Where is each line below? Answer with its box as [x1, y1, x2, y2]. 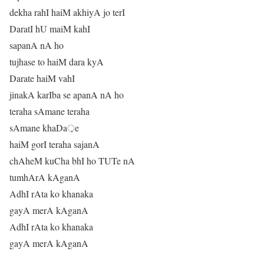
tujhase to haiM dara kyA [9, 55, 104, 68]
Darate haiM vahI [9, 72, 75, 85]
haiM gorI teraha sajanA [9, 138, 100, 151]
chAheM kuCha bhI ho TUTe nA [9, 154, 135, 167]
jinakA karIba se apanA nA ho [9, 88, 124, 101]
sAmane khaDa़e [9, 121, 79, 134]
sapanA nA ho [9, 39, 64, 52]
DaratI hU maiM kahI [9, 22, 90, 35]
